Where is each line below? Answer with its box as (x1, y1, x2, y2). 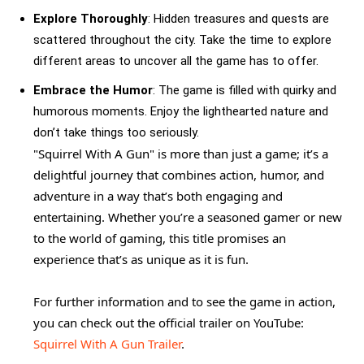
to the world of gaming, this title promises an (33, 229, 286, 246)
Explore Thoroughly (33, 11, 148, 26)
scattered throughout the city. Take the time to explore (33, 32, 331, 47)
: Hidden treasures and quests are (148, 11, 329, 26)
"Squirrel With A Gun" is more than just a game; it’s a (33, 145, 328, 162)
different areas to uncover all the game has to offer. (33, 53, 318, 68)
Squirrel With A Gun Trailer (33, 335, 181, 352)
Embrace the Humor (33, 82, 153, 97)
